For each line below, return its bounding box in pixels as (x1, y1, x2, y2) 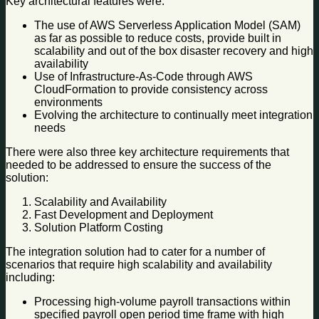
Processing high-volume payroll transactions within (34, 296, 291, 308)
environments (34, 96, 103, 109)
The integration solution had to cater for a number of (6, 246, 265, 258)
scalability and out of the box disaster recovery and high (34, 45, 313, 58)
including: (6, 271, 55, 284)
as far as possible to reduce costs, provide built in (34, 32, 281, 45)
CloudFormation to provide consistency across (34, 83, 268, 96)
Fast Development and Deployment (34, 209, 213, 221)
